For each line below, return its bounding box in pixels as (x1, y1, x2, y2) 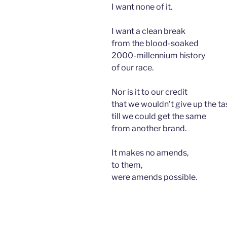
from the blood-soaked (111, 39, 200, 49)
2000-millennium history (111, 51, 207, 61)
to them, (111, 160, 142, 170)
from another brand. (111, 124, 186, 134)
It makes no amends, (111, 148, 188, 158)
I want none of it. (111, 2, 174, 12)
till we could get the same (111, 111, 206, 122)
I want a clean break (111, 26, 187, 36)
